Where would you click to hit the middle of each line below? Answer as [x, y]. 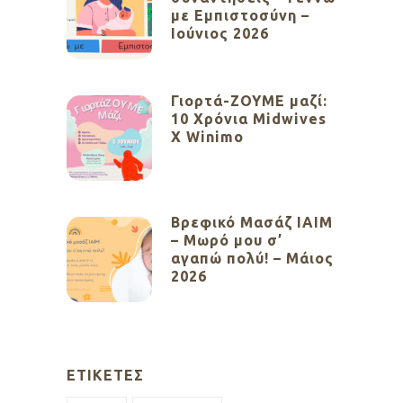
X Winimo [207, 137]
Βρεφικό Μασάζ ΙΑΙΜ [252, 223]
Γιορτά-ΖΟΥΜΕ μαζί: [249, 101]
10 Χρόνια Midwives [249, 119]
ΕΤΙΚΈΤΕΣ [105, 376]
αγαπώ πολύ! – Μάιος [252, 259]
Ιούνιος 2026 [220, 34]
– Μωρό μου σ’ [227, 241]
